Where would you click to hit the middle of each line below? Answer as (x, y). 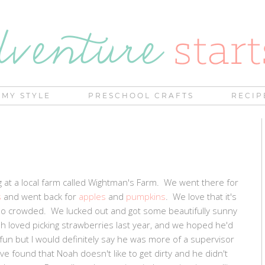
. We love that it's (201, 196)
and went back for (40, 196)
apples (92, 196)
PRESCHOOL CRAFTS (141, 96)
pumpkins (146, 196)
